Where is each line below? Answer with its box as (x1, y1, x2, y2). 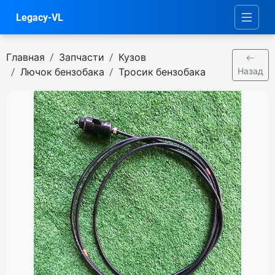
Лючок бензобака (20, 66, 104, 78)
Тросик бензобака (118, 66, 206, 78)
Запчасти (59, 52, 104, 63)
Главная (6, 52, 45, 63)
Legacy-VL (16, 11, 63, 23)
